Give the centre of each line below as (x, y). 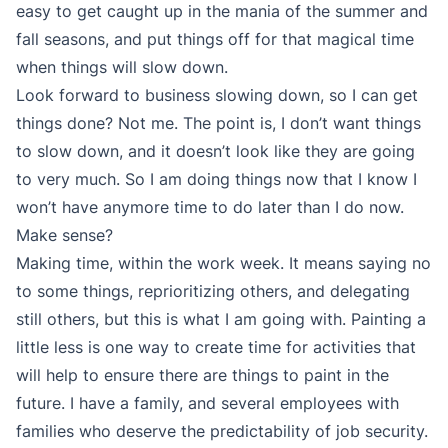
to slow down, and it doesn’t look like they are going (215, 150)
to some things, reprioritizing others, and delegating (213, 290)
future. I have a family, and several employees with (207, 402)
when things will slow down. (122, 66)
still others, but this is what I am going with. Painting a (221, 318)
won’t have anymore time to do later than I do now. (210, 206)
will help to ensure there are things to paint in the (202, 374)
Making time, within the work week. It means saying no (223, 262)
